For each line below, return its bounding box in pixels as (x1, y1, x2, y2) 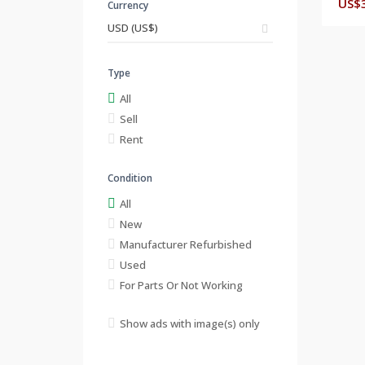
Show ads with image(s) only (120, 315, 260, 331)
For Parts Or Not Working (120, 277, 243, 292)
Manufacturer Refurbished (120, 236, 252, 252)
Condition (108, 170, 152, 185)
